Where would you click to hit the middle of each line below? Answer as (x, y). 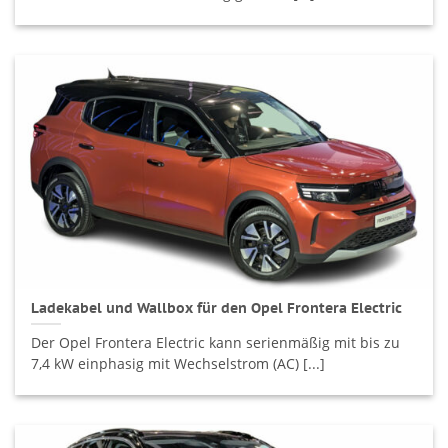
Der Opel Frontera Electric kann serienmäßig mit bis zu (216, 343)
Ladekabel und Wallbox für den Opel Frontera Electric (217, 307)
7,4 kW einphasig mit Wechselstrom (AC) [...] (178, 364)
